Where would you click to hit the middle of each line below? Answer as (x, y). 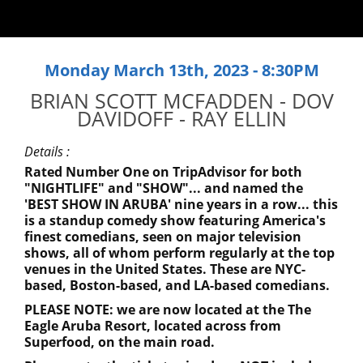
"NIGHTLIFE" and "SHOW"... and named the (164, 188)
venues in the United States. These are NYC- (165, 269)
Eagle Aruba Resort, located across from (153, 325)
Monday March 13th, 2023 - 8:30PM (181, 70)
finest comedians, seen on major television (163, 236)
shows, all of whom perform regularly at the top (179, 252)
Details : (47, 151)
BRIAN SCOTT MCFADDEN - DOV (181, 100)
